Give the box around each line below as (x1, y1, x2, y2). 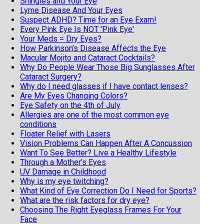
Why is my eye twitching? (20, 176, 108, 186)
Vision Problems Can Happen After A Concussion (20, 138, 192, 148)
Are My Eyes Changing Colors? (20, 90, 127, 100)
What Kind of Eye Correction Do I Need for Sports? (20, 185, 196, 195)
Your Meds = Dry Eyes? (20, 33, 101, 43)
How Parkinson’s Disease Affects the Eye (20, 43, 166, 53)
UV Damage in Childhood (20, 166, 106, 176)
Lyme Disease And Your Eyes (20, 5, 122, 15)
